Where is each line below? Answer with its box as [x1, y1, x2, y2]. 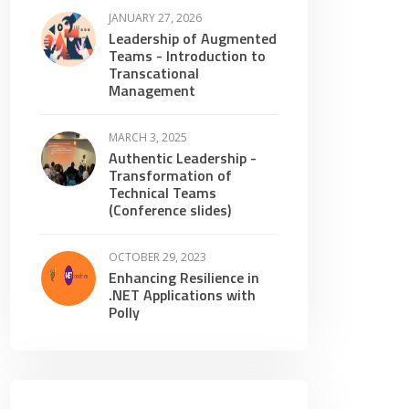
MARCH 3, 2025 [109, 130, 187, 145]
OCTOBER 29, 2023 [109, 249, 206, 265]
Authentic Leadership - [109, 147, 257, 169]
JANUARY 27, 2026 [109, 10, 202, 26]
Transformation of [109, 164, 232, 186]
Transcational [109, 62, 199, 84]
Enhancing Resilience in [109, 267, 259, 288]
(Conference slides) [109, 199, 231, 221]
